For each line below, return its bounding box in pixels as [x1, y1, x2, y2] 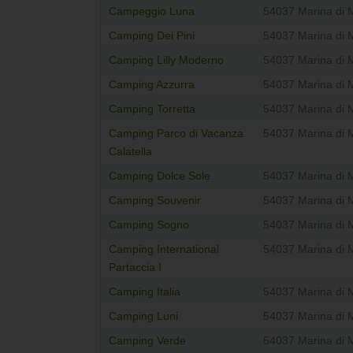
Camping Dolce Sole [109, 170, 210, 183]
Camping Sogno [109, 219, 189, 232]
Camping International [109, 243, 219, 256]
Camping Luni [109, 310, 178, 323]
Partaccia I [109, 262, 162, 274]
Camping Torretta [109, 103, 195, 116]
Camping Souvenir [109, 195, 201, 207]
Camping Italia [109, 286, 180, 299]
